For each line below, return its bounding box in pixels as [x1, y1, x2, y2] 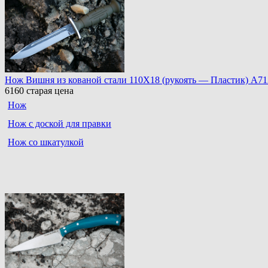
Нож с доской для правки [8, 118, 111, 129]
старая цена [24, 86, 74, 96]
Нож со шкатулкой [8, 137, 84, 148]
